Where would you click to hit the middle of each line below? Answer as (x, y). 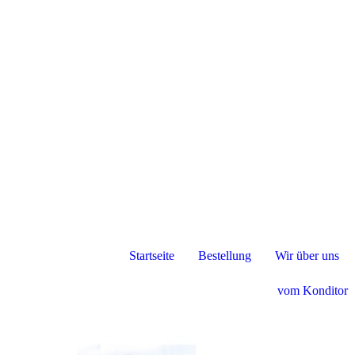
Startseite (151, 256)
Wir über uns (307, 256)
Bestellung (224, 256)
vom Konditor (312, 290)
